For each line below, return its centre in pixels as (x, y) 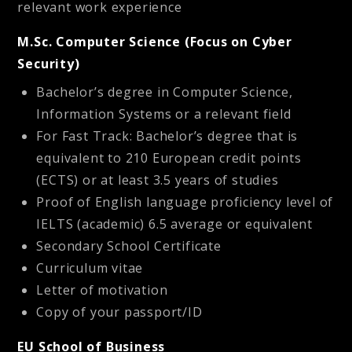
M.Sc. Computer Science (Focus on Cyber (155, 42)
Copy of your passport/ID (119, 312)
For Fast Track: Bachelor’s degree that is (167, 136)
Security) (49, 64)
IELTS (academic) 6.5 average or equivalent (175, 224)
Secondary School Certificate (129, 246)
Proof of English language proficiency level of (185, 202)
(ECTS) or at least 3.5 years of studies (158, 180)
